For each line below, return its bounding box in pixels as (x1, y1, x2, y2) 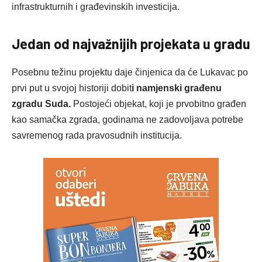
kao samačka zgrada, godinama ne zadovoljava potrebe (12, 115, 243, 125)
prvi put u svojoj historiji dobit (12, 83, 132, 94)
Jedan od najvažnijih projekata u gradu (12, 35, 250, 53)
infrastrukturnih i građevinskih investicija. (12, 1, 180, 12)
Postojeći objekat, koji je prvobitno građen (71, 99, 246, 109)
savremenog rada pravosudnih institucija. (12, 130, 182, 141)
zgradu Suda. (12, 99, 71, 109)
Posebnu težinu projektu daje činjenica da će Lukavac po (12, 67, 248, 78)
